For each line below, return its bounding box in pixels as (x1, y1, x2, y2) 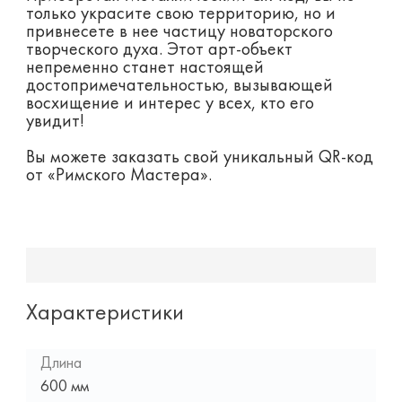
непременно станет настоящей (25, 59, 264, 78)
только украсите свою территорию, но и (25, 5, 336, 24)
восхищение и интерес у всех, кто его (25, 95, 314, 114)
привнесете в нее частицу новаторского (25, 23, 333, 42)
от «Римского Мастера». (25, 167, 212, 186)
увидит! (25, 113, 84, 132)
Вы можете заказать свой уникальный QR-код (25, 149, 373, 168)
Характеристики (25, 301, 184, 325)
